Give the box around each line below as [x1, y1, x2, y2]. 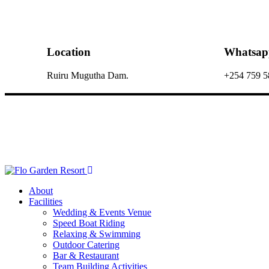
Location [47, 45, 91, 58]
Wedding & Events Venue [53, 207, 151, 218]
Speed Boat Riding [53, 218, 125, 229]
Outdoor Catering [53, 240, 119, 250]
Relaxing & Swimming [53, 229, 141, 240]
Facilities [29, 196, 62, 207]
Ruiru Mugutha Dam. [47, 70, 128, 80]
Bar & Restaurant [53, 250, 119, 261]
